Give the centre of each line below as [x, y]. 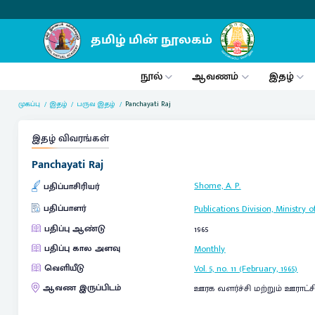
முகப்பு [30, 104]
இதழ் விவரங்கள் [70, 139]
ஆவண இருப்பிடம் [82, 288]
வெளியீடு [64, 268]
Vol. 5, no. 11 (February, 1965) [246, 269]
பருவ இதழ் [96, 104]
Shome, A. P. [218, 186]
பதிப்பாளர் [65, 208]
